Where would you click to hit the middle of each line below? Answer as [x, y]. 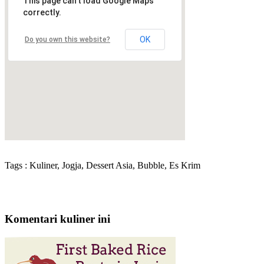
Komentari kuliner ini [57, 219]
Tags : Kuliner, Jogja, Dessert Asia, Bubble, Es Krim [103, 166]
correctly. [42, 13]
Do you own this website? [67, 40]
